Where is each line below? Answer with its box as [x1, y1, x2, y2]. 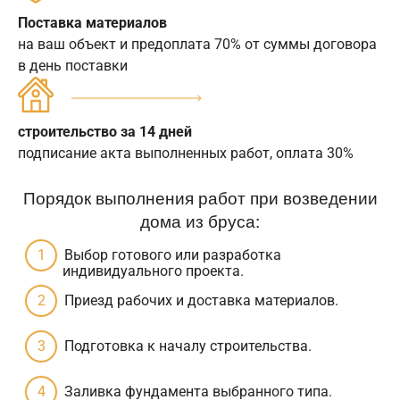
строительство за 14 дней [18, 122, 192, 140]
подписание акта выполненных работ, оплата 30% [18, 144, 354, 162]
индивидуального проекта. [62, 262, 244, 279]
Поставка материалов [18, 13, 167, 31]
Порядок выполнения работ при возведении [22, 184, 378, 209]
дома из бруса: [140, 207, 260, 232]
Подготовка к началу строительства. [64, 337, 312, 354]
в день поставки [18, 56, 128, 74]
